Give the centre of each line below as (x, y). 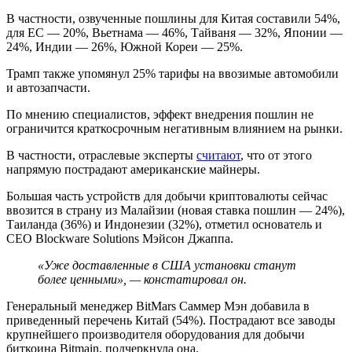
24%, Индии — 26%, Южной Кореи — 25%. (125, 46)
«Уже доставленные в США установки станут (167, 265)
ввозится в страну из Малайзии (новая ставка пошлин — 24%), (176, 210)
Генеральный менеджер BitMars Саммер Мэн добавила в (158, 306)
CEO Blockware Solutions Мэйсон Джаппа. (120, 238)
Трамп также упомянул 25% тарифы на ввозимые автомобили (172, 73)
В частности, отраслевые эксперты (101, 155)
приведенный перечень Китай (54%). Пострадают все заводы (171, 320)
